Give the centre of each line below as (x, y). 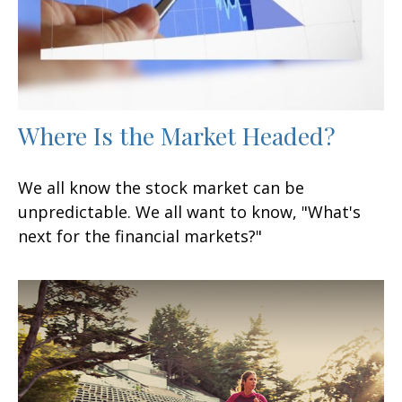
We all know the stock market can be (161, 187)
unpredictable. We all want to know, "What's (189, 211)
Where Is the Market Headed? (177, 135)
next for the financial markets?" (140, 236)
